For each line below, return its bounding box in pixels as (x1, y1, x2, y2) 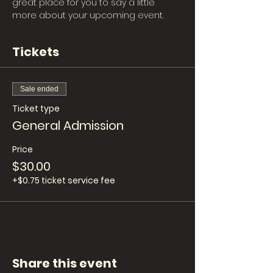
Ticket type (12, 102, 60, 115)
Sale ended (20, 85, 58, 93)
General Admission (12, 117, 124, 134)
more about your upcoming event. (12, 9, 163, 21)
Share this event (12, 255, 117, 272)
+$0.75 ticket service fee (12, 174, 115, 186)
